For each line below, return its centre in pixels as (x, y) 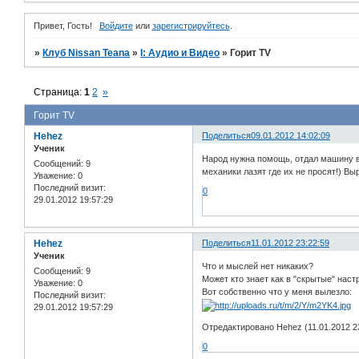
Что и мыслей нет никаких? (258, 266)
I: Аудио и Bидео (180, 53)
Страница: (59, 92)
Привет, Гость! (63, 26)
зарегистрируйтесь (191, 26)
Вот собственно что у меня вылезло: (277, 292)
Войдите (116, 26)
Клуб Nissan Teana (87, 53)
